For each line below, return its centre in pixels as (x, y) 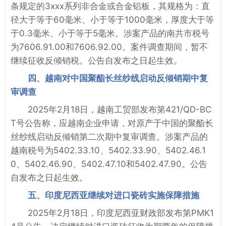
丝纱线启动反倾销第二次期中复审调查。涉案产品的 (109, 136)
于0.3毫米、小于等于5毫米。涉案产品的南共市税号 (110, 33)
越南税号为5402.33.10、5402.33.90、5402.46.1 (108, 150)
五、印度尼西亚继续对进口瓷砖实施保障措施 (114, 195)
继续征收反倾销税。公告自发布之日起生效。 (96, 60)
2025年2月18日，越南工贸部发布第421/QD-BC (120, 109)
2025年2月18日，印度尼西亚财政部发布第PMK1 (121, 213)
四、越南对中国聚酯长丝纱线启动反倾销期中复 (118, 78)
